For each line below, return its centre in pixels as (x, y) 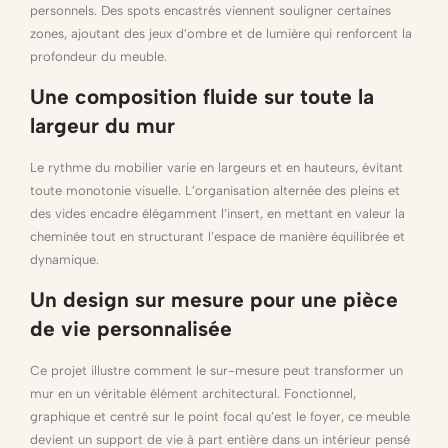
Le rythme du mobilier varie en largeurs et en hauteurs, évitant (216, 167)
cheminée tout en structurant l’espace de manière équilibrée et (217, 236)
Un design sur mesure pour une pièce (214, 300)
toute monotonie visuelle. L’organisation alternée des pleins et (215, 190)
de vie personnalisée (131, 329)
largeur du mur (102, 125)
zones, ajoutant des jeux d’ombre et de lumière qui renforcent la (221, 33)
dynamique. (64, 259)
